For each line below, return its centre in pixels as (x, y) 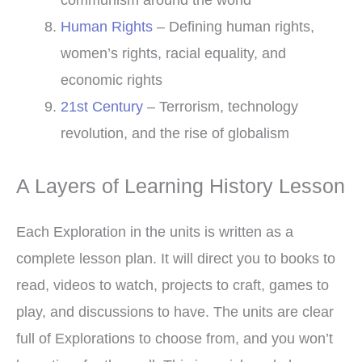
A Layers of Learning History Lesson (181, 187)
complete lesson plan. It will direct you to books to (176, 259)
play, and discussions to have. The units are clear (175, 312)
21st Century (101, 106)
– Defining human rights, (233, 26)
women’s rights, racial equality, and (173, 53)
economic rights (111, 79)
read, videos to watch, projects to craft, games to (173, 285)
